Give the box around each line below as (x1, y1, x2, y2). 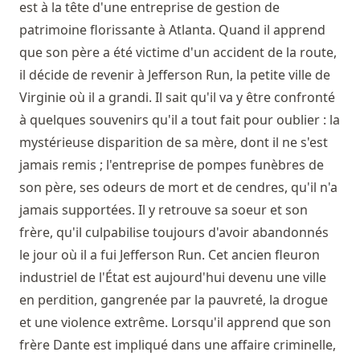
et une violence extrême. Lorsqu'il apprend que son (19, 313, 331, 332)
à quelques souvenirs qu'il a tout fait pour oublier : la (19, 111, 340, 129)
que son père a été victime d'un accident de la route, (19, 43, 337, 62)
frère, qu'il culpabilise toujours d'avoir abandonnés (19, 223, 329, 242)
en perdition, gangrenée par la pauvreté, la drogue (19, 291, 328, 309)
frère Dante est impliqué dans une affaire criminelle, (19, 336, 336, 354)
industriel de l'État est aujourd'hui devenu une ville (19, 268, 326, 287)
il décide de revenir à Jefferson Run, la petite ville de (19, 66, 330, 84)
